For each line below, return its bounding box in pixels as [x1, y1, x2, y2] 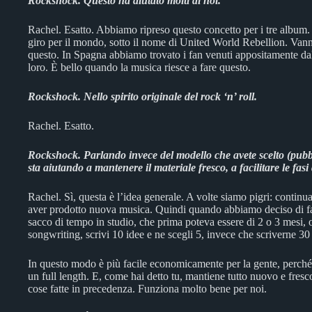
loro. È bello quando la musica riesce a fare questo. [28, 61, 251, 73]
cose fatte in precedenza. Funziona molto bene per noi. [28, 283, 267, 295]
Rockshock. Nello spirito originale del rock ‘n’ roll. [28, 91, 257, 102]
